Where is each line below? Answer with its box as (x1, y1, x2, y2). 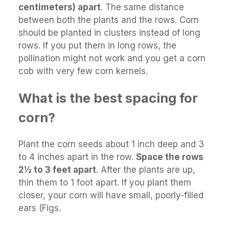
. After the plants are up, (96, 164, 195, 175)
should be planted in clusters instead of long (18, 27, 200, 38)
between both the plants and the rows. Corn (18, 14, 199, 25)
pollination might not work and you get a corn (18, 53, 205, 63)
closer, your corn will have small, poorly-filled (18, 190, 203, 200)
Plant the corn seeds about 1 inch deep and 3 (18, 139, 204, 149)
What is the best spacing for (18, 89, 198, 106)
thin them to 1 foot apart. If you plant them (18, 177, 191, 188)
